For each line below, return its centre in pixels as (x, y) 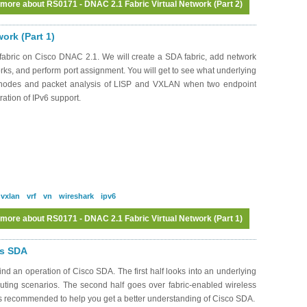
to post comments (216, 249)
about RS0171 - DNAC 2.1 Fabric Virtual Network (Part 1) (132, 219)
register (168, 249)
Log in (131, 249)
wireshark (76, 196)
